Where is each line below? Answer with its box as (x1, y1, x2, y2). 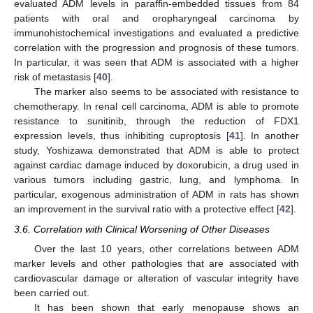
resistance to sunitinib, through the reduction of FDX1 (14, 115, 299, 127)
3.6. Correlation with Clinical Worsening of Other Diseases (14, 223, 270, 235)
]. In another (240, 130, 300, 142)
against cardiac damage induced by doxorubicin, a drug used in (14, 159, 299, 171)
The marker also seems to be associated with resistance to (34, 86, 299, 98)
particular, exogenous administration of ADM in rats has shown (14, 189, 299, 201)
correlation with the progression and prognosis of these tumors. (14, 42, 299, 54)
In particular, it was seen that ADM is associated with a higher (14, 57, 299, 68)
